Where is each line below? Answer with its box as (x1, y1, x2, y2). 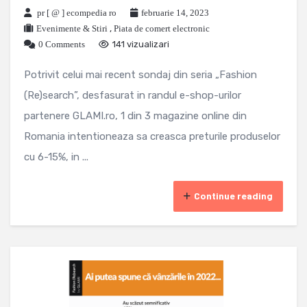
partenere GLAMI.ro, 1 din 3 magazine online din (24, 109, 247, 122)
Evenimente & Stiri (36, 23, 108, 34)
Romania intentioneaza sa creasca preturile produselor (24, 130, 280, 143)
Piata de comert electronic (114, 23, 210, 34)
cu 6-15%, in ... (24, 150, 88, 163)
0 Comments (38, 38, 85, 49)
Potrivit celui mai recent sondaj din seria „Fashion (24, 68, 257, 81)
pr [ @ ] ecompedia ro (37, 7, 116, 18)
